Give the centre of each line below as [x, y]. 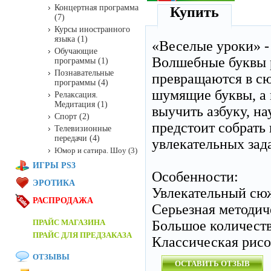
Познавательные [84, 73]
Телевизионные [83, 129]
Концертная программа [96, 8]
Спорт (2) [72, 116]
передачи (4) [77, 138]
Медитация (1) [81, 104]
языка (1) [71, 39]
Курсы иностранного [92, 29]
